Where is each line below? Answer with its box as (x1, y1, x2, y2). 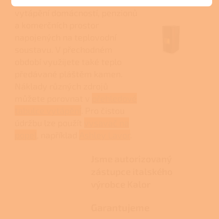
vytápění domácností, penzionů (15, 7, 137, 18)
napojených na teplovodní (15, 31, 116, 43)
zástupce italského (90, 165, 173, 177)
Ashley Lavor (79, 129, 130, 140)
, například (37, 129, 79, 140)
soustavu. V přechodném (15, 44, 112, 55)
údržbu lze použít (15, 117, 84, 128)
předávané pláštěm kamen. (15, 68, 123, 79)
